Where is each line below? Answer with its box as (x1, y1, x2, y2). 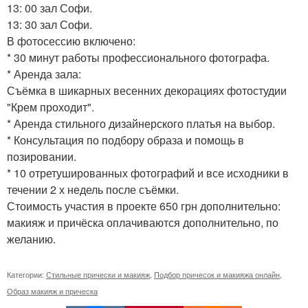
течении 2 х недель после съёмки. (7, 181, 179, 197)
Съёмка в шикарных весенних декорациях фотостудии (7, 82, 287, 98)
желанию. (7, 231, 56, 247)
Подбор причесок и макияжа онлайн (154, 269, 280, 280)
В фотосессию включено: (7, 33, 135, 49)
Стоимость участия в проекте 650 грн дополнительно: (7, 198, 280, 214)
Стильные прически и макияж (46, 269, 150, 280)
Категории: (7, 269, 46, 280)
